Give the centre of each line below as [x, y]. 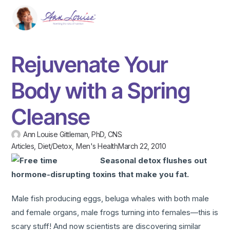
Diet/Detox [55, 146]
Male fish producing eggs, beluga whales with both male [110, 199]
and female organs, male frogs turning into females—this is [115, 213]
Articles [23, 146]
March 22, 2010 [142, 146]
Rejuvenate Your [90, 65]
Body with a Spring [101, 91]
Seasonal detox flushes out [154, 161]
